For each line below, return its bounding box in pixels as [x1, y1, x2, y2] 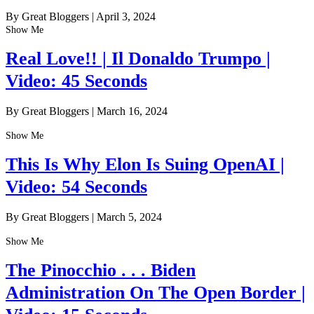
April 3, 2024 [96, 10, 156, 22]
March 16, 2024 [97, 104, 168, 117]
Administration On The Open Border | [6, 282, 306, 303]
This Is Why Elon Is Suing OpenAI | [6, 154, 285, 175]
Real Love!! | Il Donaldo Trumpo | [6, 48, 271, 69]
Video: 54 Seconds [6, 177, 147, 198]
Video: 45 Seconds [6, 71, 147, 92]
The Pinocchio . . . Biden [6, 259, 196, 280]
